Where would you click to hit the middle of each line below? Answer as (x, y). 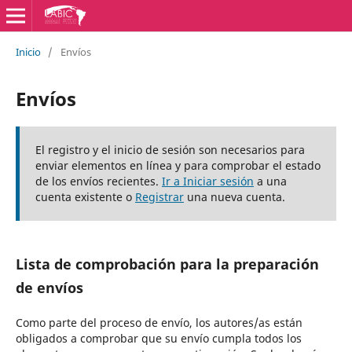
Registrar (159, 196)
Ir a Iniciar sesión (207, 181)
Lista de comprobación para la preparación (167, 264)
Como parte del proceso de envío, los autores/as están (159, 322)
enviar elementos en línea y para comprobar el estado (178, 165)
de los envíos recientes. (98, 181)
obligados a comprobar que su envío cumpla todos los (158, 338)
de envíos (49, 287)
